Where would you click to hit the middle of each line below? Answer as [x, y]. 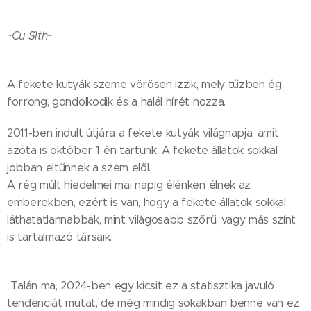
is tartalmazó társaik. [59, 237]
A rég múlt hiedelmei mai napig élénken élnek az [129, 185]
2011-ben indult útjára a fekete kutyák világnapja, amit [143, 133]
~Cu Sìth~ [30, 36]
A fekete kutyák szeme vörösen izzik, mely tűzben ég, [145, 85]
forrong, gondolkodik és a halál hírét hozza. [116, 102]
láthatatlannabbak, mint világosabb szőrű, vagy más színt [152, 220]
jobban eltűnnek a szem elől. [79, 168]
